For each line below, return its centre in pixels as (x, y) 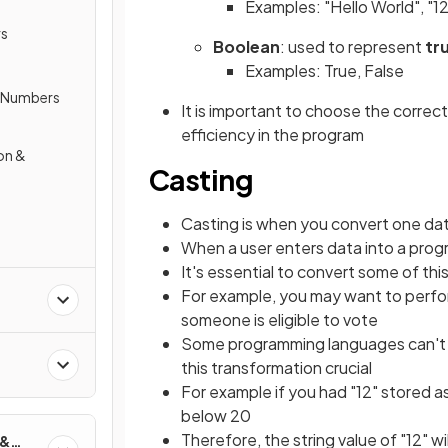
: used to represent (352, 46)
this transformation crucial (276, 367)
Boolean (246, 46)
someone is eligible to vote (279, 319)
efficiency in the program (272, 134)
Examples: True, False (324, 70)
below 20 (216, 415)
